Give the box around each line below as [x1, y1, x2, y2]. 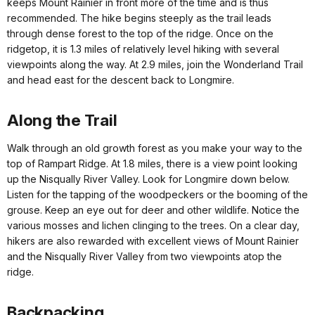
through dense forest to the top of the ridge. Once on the [7, 27, 274, 40]
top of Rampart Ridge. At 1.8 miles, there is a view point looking [7, 157, 297, 170]
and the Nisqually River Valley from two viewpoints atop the [7, 250, 282, 263]
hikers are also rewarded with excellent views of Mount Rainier [7, 235, 299, 247]
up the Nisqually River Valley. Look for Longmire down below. [7, 173, 290, 186]
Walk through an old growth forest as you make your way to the [7, 142, 302, 155]
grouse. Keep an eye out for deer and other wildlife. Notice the [7, 204, 300, 217]
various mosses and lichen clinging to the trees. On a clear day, [7, 219, 300, 232]
